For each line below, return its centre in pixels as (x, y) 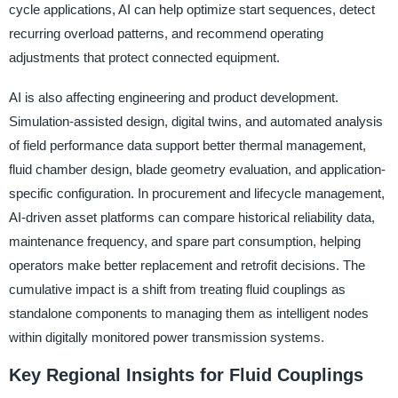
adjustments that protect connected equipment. (144, 57)
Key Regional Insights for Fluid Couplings (186, 375)
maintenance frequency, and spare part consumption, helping (184, 241)
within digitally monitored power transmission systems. (166, 337)
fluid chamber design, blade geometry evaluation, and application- (197, 169)
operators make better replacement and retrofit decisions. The (187, 265)
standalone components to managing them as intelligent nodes (188, 313)
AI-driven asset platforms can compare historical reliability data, (191, 217)
